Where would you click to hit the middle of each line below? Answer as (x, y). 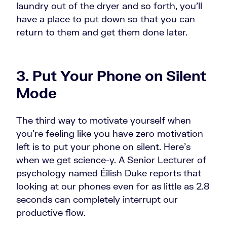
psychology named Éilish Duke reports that (109, 173)
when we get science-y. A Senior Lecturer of (111, 160)
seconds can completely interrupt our (97, 199)
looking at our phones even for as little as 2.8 (113, 186)
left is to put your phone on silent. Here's (103, 147)
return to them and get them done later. (103, 32)
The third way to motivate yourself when (104, 120)
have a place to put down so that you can (106, 19)
